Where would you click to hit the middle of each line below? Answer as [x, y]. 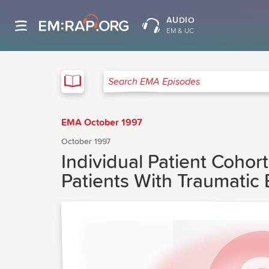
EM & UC [180, 31]
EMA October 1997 [102, 122]
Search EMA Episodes [149, 86]
